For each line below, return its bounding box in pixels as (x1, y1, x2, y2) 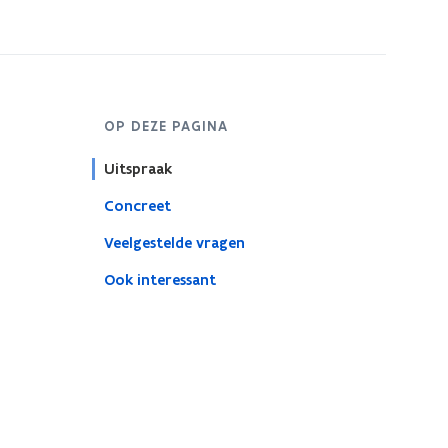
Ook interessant (103, 270, 216, 290)
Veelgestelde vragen (103, 233, 245, 253)
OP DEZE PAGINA (103, 117, 228, 135)
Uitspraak (103, 159, 172, 179)
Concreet (103, 196, 171, 216)
